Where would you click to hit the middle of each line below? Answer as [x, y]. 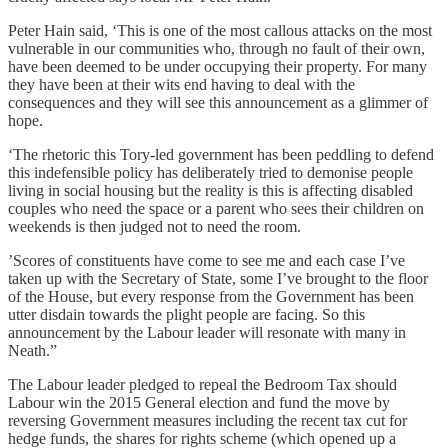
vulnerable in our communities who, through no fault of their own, [216, 48]
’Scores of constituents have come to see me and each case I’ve [206, 260]
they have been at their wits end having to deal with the [181, 84]
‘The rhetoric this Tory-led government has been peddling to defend [221, 154]
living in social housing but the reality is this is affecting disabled [210, 190]
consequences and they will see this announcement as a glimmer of [218, 102]
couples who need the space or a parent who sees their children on [216, 208]
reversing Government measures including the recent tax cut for [207, 420]
